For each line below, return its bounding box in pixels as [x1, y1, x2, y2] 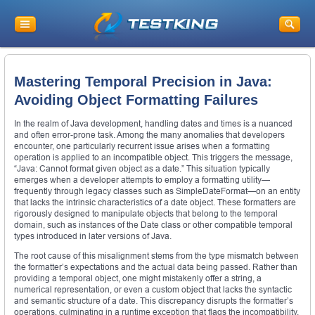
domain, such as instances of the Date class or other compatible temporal [14, 219, 292, 231]
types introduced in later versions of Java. [14, 231, 172, 242]
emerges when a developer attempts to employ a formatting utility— [14, 174, 270, 186]
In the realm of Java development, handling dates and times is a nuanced [14, 118, 292, 129]
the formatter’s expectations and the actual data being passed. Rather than [14, 262, 297, 273]
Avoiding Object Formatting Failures [14, 91, 258, 108]
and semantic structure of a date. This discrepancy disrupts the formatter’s [14, 295, 293, 307]
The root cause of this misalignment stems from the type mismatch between [14, 250, 299, 262]
